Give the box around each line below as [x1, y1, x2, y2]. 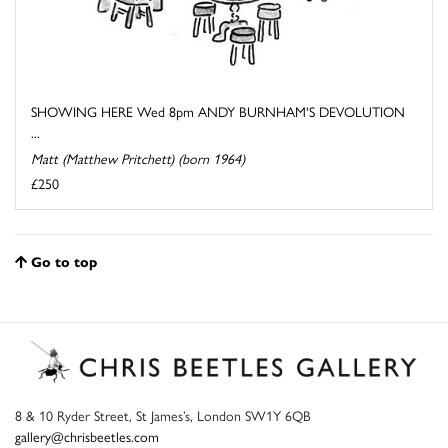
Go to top [31, 251, 97, 272]
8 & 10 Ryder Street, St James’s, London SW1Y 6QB [15, 404, 311, 425]
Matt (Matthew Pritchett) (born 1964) [31, 148, 245, 169]
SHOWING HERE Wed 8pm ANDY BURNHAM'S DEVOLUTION [31, 101, 405, 122]
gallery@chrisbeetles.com [15, 425, 159, 446]
